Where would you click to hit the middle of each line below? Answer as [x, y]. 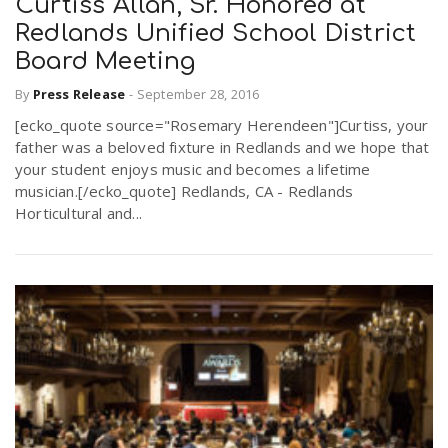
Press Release [79, 93]
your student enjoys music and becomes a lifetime [193, 168]
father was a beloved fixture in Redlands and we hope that [222, 146]
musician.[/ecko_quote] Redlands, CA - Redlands [184, 190]
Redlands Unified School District [216, 34]
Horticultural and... [78, 212]
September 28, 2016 [198, 93]
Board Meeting [105, 62]
